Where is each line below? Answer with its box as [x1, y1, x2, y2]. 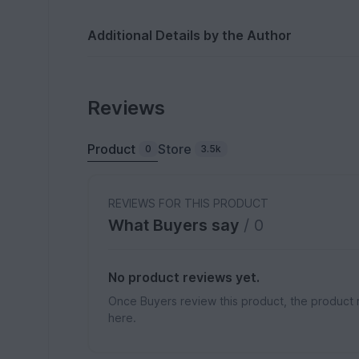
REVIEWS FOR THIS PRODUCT [108, 196, 269, 211]
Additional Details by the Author [87, 27, 292, 44]
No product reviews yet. [108, 269, 260, 286]
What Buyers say [108, 216, 244, 236]
